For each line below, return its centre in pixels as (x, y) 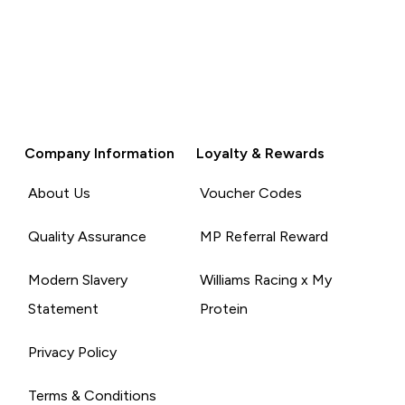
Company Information (100, 153)
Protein (223, 308)
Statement (64, 308)
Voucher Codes (250, 193)
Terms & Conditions (93, 395)
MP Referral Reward (264, 236)
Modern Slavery (78, 279)
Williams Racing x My (265, 279)
